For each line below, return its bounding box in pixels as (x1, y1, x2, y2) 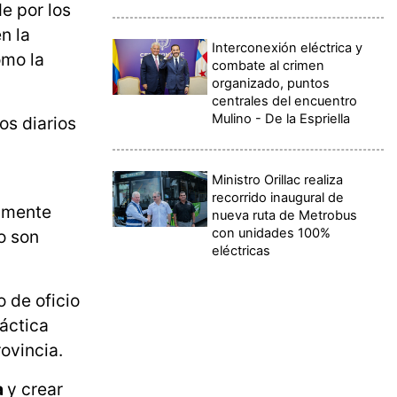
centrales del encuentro (212, 92, 358, 109)
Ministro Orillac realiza (212, 171, 344, 188)
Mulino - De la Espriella (212, 110, 351, 127)
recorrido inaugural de (212, 189, 345, 206)
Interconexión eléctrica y (212, 39, 363, 56)
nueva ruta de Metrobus (212, 206, 358, 223)
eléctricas (212, 242, 271, 259)
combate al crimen (212, 57, 325, 74)
